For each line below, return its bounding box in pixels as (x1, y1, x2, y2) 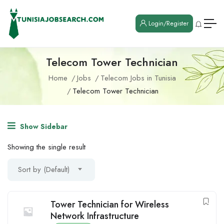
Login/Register (146, 19, 188, 28)
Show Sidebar (18, 121, 67, 132)
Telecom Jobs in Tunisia (100, 72, 176, 84)
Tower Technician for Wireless (50, 198, 169, 211)
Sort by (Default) (18, 164, 69, 175)
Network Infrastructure (50, 209, 139, 223)
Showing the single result (7, 141, 85, 153)
